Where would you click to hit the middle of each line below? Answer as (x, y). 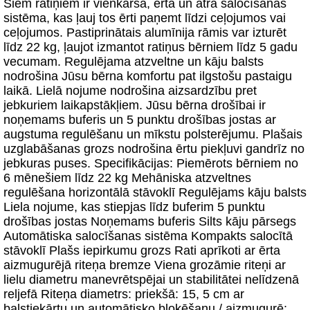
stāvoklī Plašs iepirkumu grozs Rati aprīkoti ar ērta (142, 250)
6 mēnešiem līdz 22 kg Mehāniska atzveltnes (127, 178)
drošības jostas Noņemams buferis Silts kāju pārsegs (150, 221)
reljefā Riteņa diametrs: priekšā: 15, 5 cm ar (124, 294)
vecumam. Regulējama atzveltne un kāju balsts (134, 62)
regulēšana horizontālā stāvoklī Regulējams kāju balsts (155, 192)
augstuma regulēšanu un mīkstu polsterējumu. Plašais (153, 134)
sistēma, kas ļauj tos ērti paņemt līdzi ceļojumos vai (145, 18)
